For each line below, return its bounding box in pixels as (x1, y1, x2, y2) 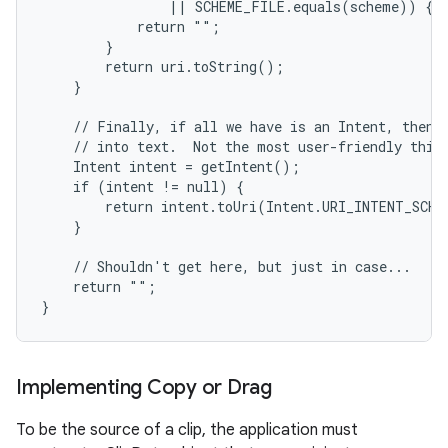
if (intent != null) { (41, 177, 244, 196)
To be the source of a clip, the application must (16, 420, 358, 440)
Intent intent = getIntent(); (41, 157, 300, 176)
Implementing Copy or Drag (16, 375, 272, 400)
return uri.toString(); (41, 57, 284, 76)
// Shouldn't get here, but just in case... (41, 257, 411, 276)
